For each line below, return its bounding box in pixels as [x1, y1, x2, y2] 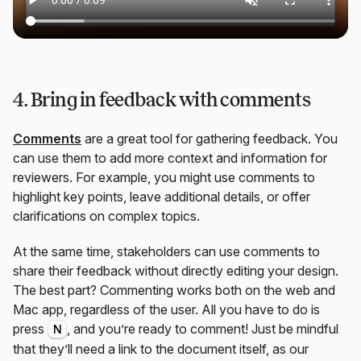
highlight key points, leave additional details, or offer [13, 188, 310, 205]
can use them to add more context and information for [13, 149, 327, 166]
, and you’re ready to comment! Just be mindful [67, 320, 338, 337]
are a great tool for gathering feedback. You [81, 130, 338, 147]
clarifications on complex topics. [13, 207, 200, 224]
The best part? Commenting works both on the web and [13, 281, 335, 298]
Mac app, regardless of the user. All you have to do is [13, 301, 320, 317]
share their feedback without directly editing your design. [13, 262, 338, 279]
